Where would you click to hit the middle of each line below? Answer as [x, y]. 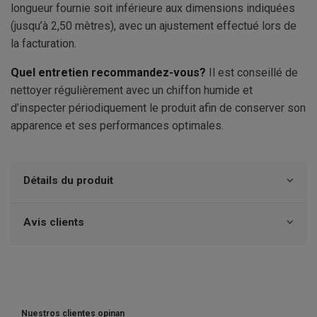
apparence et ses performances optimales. [117, 126]
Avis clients [54, 223]
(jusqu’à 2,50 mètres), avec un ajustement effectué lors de [154, 26]
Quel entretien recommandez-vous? [108, 73]
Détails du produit [68, 181]
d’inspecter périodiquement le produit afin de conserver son [158, 108]
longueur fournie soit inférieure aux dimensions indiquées [153, 8]
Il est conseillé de [252, 73]
